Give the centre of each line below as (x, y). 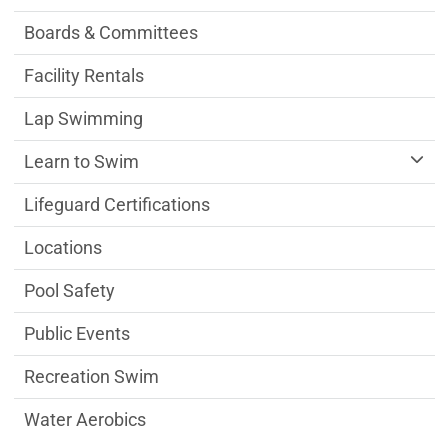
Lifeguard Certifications (116, 205)
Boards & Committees (110, 33)
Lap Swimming (83, 119)
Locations (62, 248)
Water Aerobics (84, 420)
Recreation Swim (91, 377)
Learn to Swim (81, 162)
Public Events (76, 334)
